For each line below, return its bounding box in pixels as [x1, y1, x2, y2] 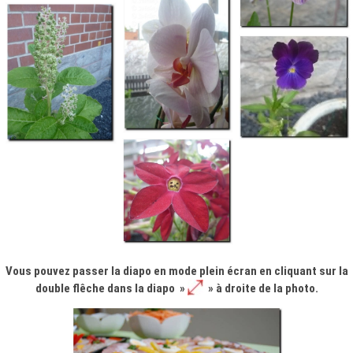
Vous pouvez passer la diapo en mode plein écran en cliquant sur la [5, 264, 348, 279]
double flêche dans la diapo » [35, 281, 188, 296]
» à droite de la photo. [203, 281, 318, 296]
